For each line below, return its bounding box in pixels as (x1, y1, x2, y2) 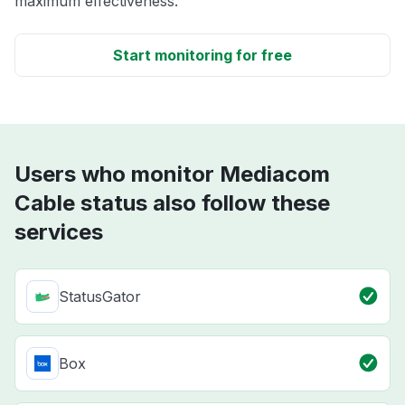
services (14, 219, 103, 246)
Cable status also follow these (14, 190, 330, 217)
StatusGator (59, 287, 141, 306)
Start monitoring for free (113, 46, 292, 65)
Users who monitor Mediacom (14, 161, 330, 188)
